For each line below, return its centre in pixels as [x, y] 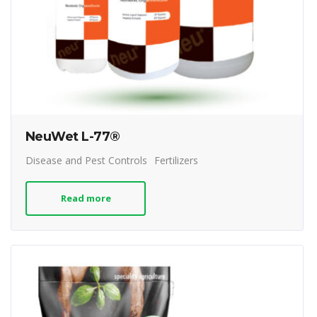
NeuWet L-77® [73, 136]
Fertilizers [176, 160]
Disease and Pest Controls [86, 160]
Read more [86, 198]
